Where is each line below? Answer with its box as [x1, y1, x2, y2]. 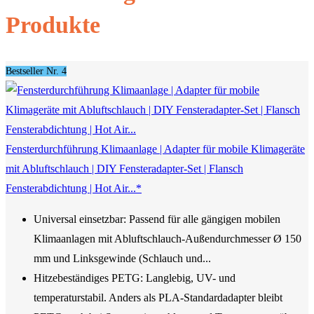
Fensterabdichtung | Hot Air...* [6, 182, 142, 195]
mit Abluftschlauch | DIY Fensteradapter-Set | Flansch [6, 163, 243, 175]
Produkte [6, 11, 100, 38]
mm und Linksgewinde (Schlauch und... [34, 252, 211, 265]
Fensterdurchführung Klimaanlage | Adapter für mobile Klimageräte [6, 143, 305, 156]
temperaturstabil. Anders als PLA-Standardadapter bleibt [34, 292, 282, 304]
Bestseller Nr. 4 [6, 66, 67, 77]
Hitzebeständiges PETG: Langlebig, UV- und [34, 272, 235, 285]
